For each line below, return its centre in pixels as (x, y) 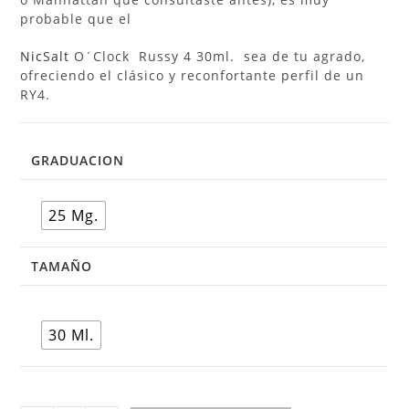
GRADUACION (78, 161)
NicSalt (45, 57)
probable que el (76, 19)
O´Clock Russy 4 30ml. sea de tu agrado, (218, 57)
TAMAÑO (62, 267)
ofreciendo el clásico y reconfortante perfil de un (193, 76)
